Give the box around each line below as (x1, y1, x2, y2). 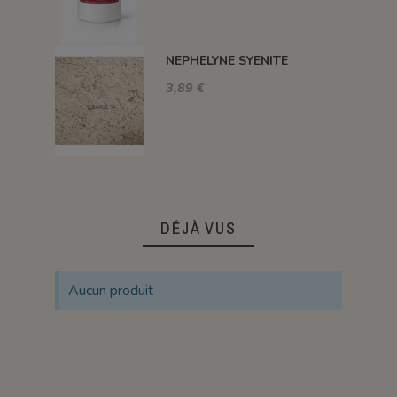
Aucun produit (67, 281, 153, 301)
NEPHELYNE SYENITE (165, 52, 288, 70)
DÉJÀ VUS (160, 217, 237, 240)
